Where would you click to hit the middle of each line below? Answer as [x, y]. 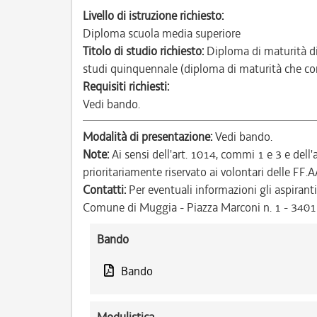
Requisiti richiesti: [126, 86]
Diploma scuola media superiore [162, 33]
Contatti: [104, 190]
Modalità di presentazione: [148, 137]
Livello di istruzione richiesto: [153, 16]
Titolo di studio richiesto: [143, 51]
